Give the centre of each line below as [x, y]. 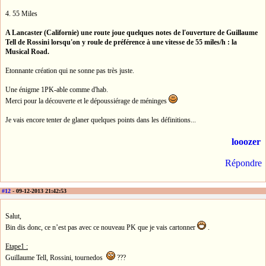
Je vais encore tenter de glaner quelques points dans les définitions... [101, 120]
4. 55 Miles [21, 14]
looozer [246, 142]
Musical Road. [27, 52]
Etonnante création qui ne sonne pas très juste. [70, 71]
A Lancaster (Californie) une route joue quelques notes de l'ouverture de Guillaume [132, 33]
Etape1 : [17, 246]
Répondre [243, 163]
